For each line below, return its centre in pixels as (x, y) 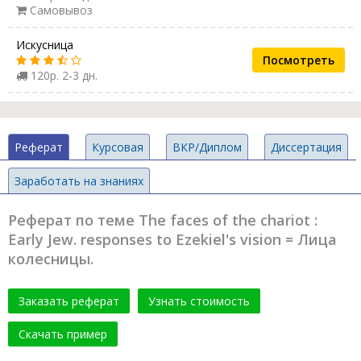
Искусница (45, 45)
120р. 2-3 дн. (62, 76)
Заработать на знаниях (79, 181)
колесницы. (51, 259)
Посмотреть (299, 60)
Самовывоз (60, 10)
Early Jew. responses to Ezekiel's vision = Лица (172, 240)
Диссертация (306, 147)
